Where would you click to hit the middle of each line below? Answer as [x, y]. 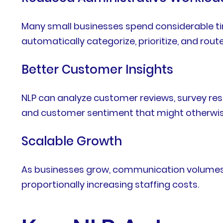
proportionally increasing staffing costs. [111, 184]
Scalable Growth [72, 141]
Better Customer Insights [98, 69]
